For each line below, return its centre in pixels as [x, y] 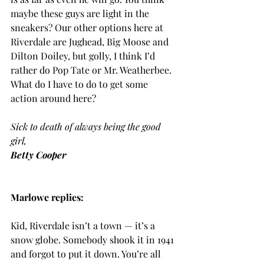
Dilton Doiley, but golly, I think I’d [84, 55]
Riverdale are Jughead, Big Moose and [91, 41]
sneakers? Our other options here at [88, 27]
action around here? [53, 98]
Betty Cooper [39, 154]
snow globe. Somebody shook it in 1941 [93, 239]
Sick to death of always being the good [87, 126]
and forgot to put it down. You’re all [87, 253]
